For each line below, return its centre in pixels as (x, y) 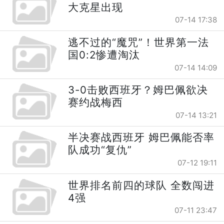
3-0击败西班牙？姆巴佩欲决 (138, 90)
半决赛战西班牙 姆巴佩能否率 (141, 137)
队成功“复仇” (100, 150)
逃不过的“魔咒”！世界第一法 (139, 42)
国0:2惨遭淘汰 (104, 54)
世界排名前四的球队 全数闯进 (141, 185)
